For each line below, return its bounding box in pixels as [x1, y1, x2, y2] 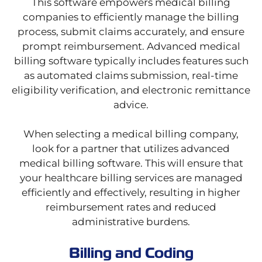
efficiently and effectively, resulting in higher [22, 187, 240, 199]
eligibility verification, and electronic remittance [12, 84, 250, 96]
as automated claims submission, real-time [24, 70, 238, 82]
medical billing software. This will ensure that [19, 157, 243, 170]
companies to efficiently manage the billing [23, 11, 239, 23]
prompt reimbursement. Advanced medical [22, 40, 240, 53]
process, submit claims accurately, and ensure [18, 26, 244, 38]
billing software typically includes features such [13, 55, 249, 67]
